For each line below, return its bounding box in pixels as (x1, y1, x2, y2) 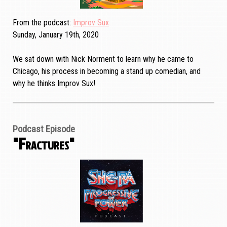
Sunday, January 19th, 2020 (13, 29, 99, 40)
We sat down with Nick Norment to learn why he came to (13, 54, 194, 64)
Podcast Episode (13, 123, 75, 135)
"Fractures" (13, 131, 74, 155)
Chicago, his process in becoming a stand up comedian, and (13, 66, 201, 76)
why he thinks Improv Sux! (13, 78, 95, 88)
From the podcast (13, 17, 69, 27)
